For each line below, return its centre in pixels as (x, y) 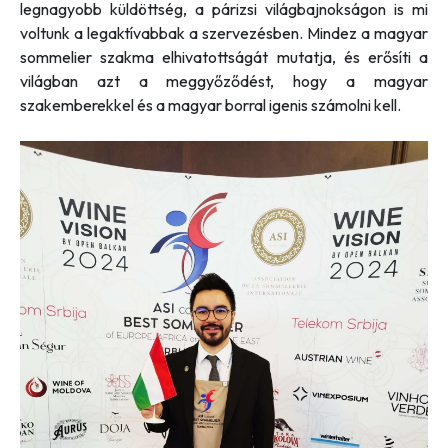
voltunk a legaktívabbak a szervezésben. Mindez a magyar (224, 33)
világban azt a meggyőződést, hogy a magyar (224, 81)
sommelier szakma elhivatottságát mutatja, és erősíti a (224, 57)
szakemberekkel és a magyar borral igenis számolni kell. (210, 105)
